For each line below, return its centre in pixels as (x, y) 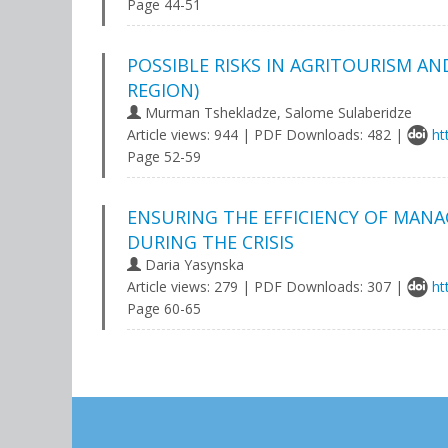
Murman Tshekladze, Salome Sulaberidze (276, 112)
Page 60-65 (164, 308)
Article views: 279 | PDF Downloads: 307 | (267, 286)
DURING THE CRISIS (210, 242)
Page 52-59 (164, 156)
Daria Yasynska (192, 264)
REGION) (163, 90)
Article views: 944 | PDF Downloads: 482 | (267, 134)
